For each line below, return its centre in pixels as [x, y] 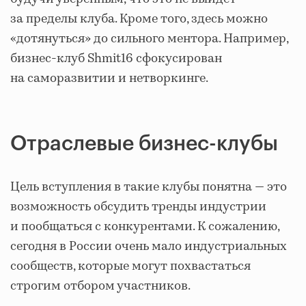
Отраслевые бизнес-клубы [144, 143]
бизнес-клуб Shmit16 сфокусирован [116, 58]
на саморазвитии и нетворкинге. [109, 78]
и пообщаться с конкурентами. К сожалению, [145, 226]
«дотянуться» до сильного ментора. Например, [149, 39]
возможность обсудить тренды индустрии [138, 207]
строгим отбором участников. [100, 286]
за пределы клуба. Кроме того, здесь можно [139, 19]
